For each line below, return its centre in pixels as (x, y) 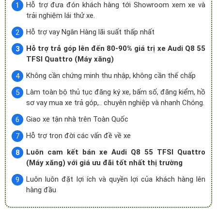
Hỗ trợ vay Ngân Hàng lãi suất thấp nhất (90, 32)
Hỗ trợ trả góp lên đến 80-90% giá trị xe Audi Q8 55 (116, 48)
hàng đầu (41, 190)
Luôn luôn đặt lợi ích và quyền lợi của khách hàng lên (116, 179)
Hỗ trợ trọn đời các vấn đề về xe (78, 136)
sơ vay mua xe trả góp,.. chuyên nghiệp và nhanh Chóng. (115, 103)
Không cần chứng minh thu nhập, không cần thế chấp (111, 76)
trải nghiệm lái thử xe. (61, 15)
